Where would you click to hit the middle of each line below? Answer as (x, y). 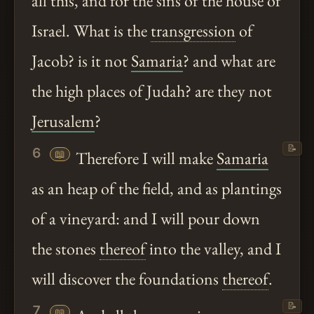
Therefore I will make (144, 158)
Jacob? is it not (81, 60)
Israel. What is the (91, 30)
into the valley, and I (213, 249)
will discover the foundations (127, 279)
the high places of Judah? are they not (152, 90)
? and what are (229, 60)
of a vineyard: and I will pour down (146, 219)
